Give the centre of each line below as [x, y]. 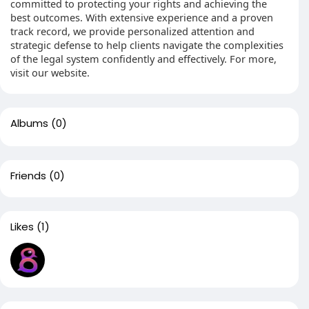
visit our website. [50, 72]
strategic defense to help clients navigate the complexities [147, 45]
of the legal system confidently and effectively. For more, [143, 59]
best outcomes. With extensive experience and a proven [142, 17]
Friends [28, 176]
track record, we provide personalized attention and [132, 31]
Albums [29, 123]
